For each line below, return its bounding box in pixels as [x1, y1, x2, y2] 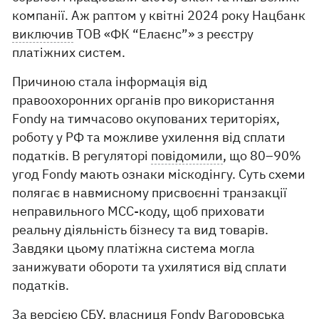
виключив [12, 26, 74, 43]
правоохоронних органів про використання [12, 92, 276, 109]
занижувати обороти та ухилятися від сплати [12, 258, 288, 276]
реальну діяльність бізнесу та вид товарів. [12, 221, 269, 239]
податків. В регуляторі [12, 147, 152, 164]
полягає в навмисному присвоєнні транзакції [12, 184, 288, 202]
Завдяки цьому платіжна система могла [12, 240, 256, 257]
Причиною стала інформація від [12, 73, 208, 90]
